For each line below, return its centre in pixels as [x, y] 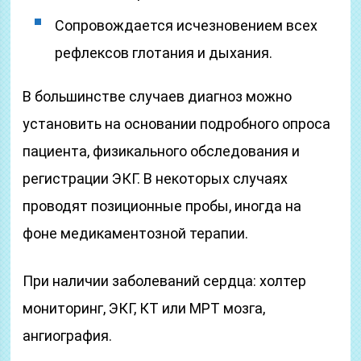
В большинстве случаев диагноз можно [158, 96]
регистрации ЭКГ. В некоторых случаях [156, 178]
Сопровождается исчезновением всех [187, 25]
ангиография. [68, 336]
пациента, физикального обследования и [162, 151]
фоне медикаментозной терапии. [136, 233]
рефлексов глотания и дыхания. [164, 53]
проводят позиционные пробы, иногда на [162, 206]
